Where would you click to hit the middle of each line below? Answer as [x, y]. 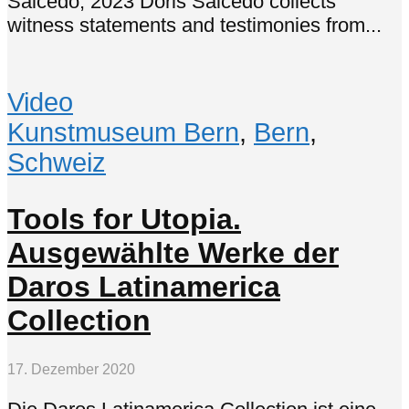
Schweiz [57, 162]
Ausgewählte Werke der [173, 252]
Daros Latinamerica [144, 286]
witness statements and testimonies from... [194, 25]
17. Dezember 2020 [71, 370]
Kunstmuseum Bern [123, 132]
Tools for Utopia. [124, 219]
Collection [79, 320]
